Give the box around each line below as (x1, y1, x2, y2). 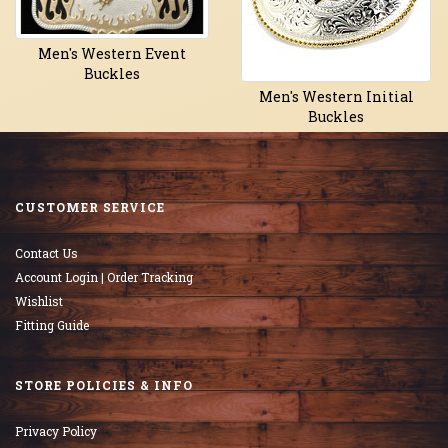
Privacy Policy (15, 422, 97, 439)
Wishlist (15, 292, 63, 309)
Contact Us (15, 244, 78, 261)
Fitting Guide (15, 316, 89, 333)
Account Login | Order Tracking (15, 268, 193, 285)
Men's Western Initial (258, 86, 414, 106)
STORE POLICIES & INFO (15, 376, 193, 393)
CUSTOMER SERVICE (15, 198, 165, 215)
